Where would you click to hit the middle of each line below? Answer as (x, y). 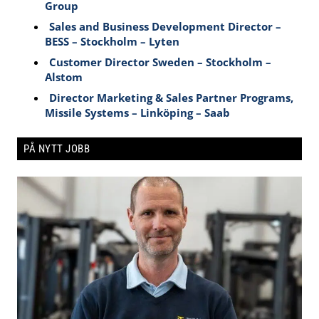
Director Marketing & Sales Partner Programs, (172, 98)
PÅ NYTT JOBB (57, 149)
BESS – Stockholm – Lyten (113, 42)
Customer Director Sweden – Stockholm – (161, 62)
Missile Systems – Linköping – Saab (138, 113)
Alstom (64, 77)
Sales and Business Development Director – (166, 27)
